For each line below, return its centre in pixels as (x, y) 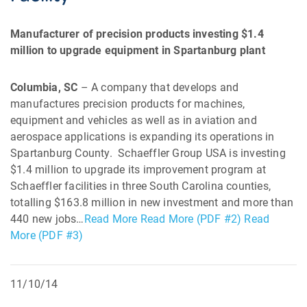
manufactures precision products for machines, (128, 104)
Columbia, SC (44, 87)
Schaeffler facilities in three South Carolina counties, (141, 186)
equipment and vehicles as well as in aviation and (134, 120)
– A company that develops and (158, 87)
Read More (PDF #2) (191, 219)
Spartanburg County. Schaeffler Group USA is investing (148, 153)
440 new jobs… (47, 219)
